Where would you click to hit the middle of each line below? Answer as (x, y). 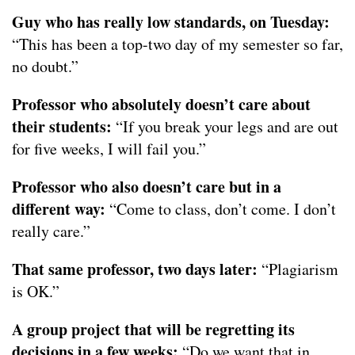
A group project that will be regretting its (153, 330)
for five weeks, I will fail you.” (109, 149)
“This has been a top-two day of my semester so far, (177, 44)
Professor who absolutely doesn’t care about (161, 105)
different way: (59, 209)
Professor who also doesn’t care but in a (147, 187)
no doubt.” (45, 67)
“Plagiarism (298, 269)
